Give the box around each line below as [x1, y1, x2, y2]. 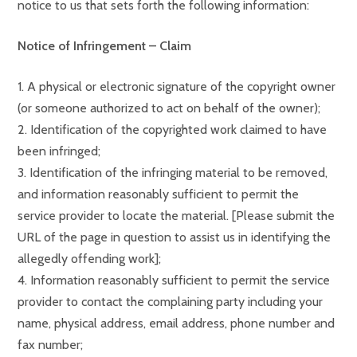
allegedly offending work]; [18, 251, 161, 266]
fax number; [18, 337, 83, 352]
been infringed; [18, 143, 100, 159]
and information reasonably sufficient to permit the [18, 186, 299, 202]
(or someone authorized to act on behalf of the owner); [18, 100, 320, 116]
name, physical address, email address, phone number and [18, 316, 335, 331]
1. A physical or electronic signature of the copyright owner [18, 79, 335, 94]
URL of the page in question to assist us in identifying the [18, 229, 331, 245]
